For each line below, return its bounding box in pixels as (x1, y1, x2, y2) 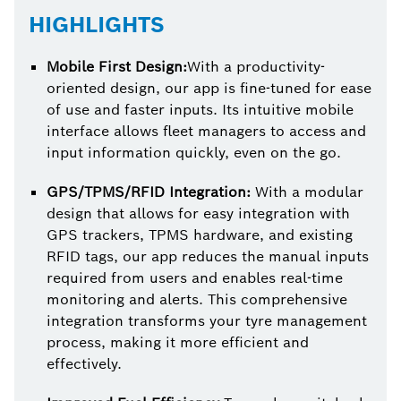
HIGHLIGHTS (29, 11, 165, 39)
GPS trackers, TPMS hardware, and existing (47, 226, 353, 245)
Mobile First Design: (47, 57, 187, 77)
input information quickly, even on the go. (47, 143, 341, 163)
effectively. (47, 354, 122, 374)
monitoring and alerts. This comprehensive (47, 290, 347, 310)
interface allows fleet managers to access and (47, 122, 366, 141)
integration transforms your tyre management (47, 311, 367, 331)
